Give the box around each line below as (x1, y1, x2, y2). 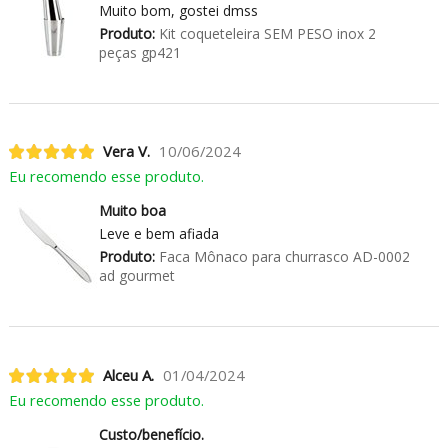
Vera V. (102, 141, 150, 162)
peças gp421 (98, 42, 181, 62)
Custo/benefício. (98, 425, 204, 445)
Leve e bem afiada (98, 224, 219, 244)
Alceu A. (102, 365, 154, 386)
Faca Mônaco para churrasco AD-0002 (154, 247, 410, 267)
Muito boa (98, 201, 166, 221)
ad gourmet (98, 266, 175, 286)
